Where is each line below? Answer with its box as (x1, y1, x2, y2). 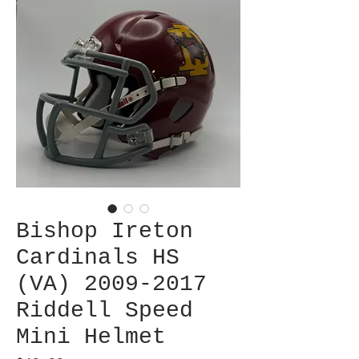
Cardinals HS (16, 245, 179, 271)
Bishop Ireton (16, 219, 193, 244)
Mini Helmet (16, 325, 166, 350)
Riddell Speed (16, 298, 193, 324)
